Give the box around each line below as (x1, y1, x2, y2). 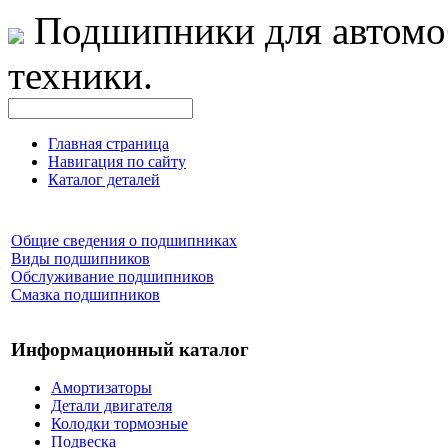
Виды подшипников (11, 250, 150, 267)
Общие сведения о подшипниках (11, 232, 237, 249)
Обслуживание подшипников (11, 268, 214, 285)
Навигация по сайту (48, 153, 186, 170)
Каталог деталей (48, 171, 160, 188)
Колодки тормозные (51, 415, 188, 433)
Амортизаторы (51, 379, 152, 397)
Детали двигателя (51, 397, 172, 415)
